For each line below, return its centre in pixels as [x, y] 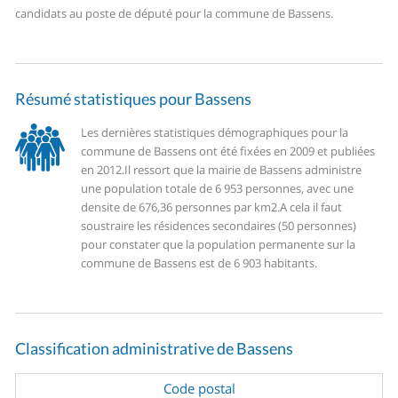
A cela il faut [311, 207]
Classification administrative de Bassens [155, 349]
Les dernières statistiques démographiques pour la [215, 133]
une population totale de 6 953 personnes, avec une [218, 189]
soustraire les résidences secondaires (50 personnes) [219, 226]
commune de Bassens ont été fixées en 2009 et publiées [228, 151]
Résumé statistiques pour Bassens [134, 99]
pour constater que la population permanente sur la [219, 245]
